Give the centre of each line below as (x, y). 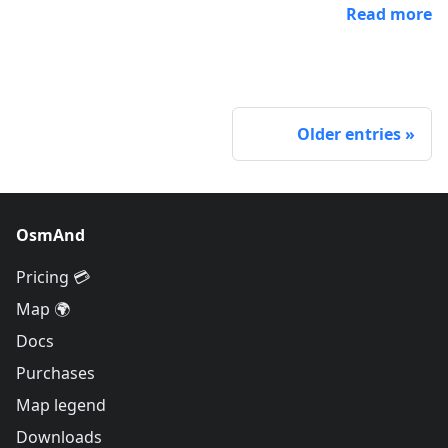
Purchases (55, 373)
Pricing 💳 (53, 277)
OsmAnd (50, 235)
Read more (389, 13)
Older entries (349, 133)
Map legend (61, 405)
